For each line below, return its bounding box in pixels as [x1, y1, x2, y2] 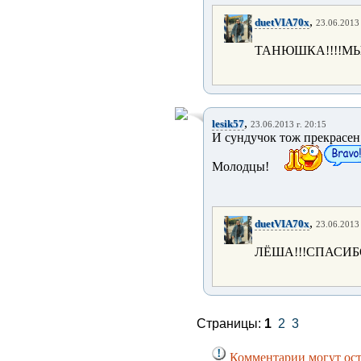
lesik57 [212, 118, 244, 130]
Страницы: [197, 317, 264, 330]
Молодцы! [212, 160, 269, 173]
